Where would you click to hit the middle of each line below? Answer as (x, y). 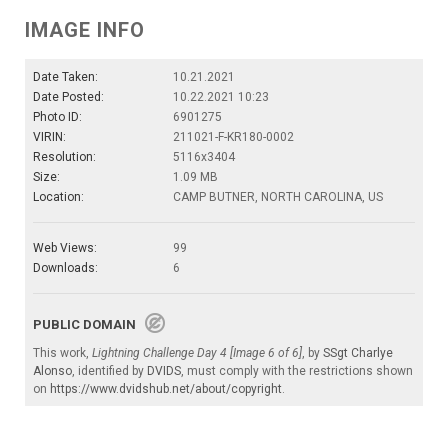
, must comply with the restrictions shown (297, 370)
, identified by (109, 370)
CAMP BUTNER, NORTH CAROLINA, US (278, 196)
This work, (62, 352)
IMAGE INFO (85, 29)
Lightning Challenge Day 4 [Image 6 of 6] (197, 352)
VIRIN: (49, 136)
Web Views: (65, 247)
